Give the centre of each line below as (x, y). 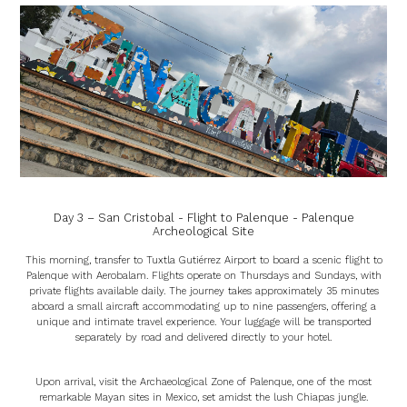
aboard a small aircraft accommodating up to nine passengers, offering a (203, 306)
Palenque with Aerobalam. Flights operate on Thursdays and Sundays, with (203, 275)
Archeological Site (203, 231)
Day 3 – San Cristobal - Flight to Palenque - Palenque (203, 217)
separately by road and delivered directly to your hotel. (203, 337)
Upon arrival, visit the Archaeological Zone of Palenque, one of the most (203, 382)
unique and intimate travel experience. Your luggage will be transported (203, 322)
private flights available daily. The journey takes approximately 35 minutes (203, 291)
